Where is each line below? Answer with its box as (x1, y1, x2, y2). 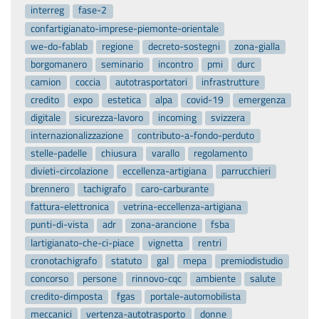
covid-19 (187, 92, 224, 107)
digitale (31, 110, 61, 125)
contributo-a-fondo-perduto (137, 128, 255, 143)
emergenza (238, 92, 286, 107)
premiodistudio (221, 253, 283, 268)
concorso (31, 271, 69, 286)
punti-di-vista (31, 217, 89, 232)
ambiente (196, 271, 236, 286)
